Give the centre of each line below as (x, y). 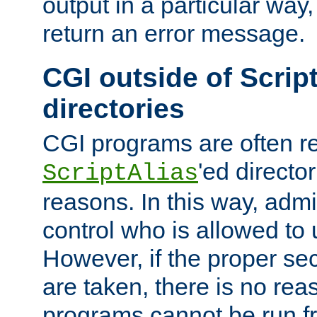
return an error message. (174, 34)
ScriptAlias (120, 174)
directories (114, 109)
